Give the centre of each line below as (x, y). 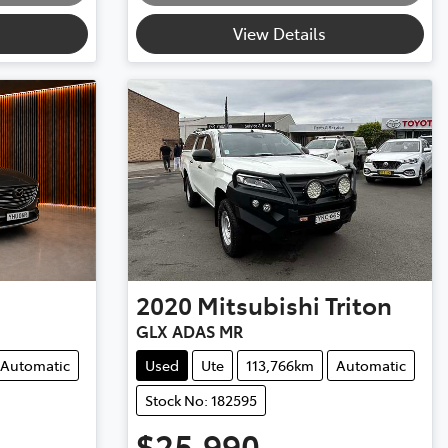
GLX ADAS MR (189, 331)
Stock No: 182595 (200, 400)
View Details (280, 33)
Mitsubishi (258, 305)
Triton (358, 305)
